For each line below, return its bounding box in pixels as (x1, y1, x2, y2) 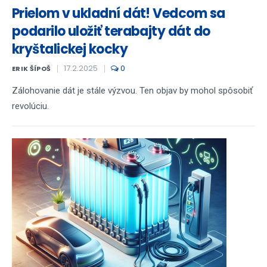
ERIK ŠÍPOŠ (12, 64, 51, 73)
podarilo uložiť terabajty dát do (12, 22, 210, 41)
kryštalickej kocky (12, 40, 128, 58)
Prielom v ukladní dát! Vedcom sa (12, 4, 225, 23)
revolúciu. (12, 101, 49, 111)
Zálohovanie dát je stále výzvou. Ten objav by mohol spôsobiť (12, 85, 253, 96)
